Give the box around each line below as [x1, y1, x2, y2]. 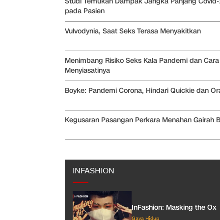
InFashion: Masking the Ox [132, 203, 217, 213]
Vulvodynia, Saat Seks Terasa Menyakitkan [65, 26, 201, 36]
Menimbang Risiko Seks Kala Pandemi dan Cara [65, 55, 219, 65]
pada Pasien [65, 6, 105, 16]
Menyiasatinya [65, 65, 110, 75]
